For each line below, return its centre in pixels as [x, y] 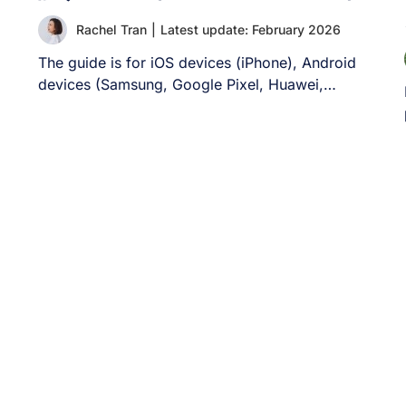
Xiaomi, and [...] [94, 106]
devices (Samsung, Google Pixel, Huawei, [181, 84]
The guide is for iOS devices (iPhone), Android [198, 63]
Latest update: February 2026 [251, 29]
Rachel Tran [112, 29]
